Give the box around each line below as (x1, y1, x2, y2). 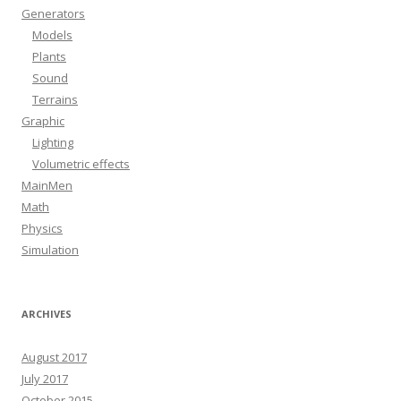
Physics (21, 220, 63, 237)
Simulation (21, 242, 79, 259)
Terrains (32, 91, 78, 108)
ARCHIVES (21, 307, 72, 321)
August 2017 (21, 349, 87, 366)
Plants (32, 48, 66, 65)
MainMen (21, 177, 73, 194)
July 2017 (21, 371, 68, 388)
